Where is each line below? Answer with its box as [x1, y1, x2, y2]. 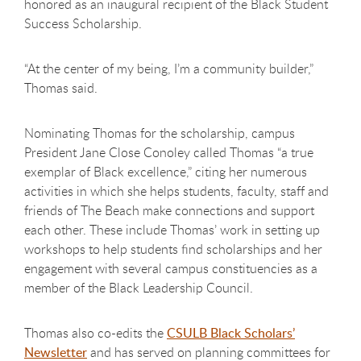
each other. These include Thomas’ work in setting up [24, 220, 320, 239]
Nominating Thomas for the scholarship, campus [24, 123, 295, 142]
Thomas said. [24, 78, 104, 97]
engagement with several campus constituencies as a [24, 259, 317, 277]
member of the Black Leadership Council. [24, 278, 253, 297]
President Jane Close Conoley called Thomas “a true [24, 143, 313, 161]
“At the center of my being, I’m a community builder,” [24, 59, 313, 77]
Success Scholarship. [24, 14, 142, 32]
